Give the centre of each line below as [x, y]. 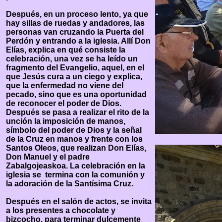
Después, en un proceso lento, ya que [77, 14]
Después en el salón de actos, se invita [79, 201]
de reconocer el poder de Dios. [64, 103]
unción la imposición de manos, [66, 121]
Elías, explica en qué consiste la [66, 50]
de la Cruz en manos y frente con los [74, 139]
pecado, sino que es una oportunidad [76, 94]
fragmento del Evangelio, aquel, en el [75, 68]
